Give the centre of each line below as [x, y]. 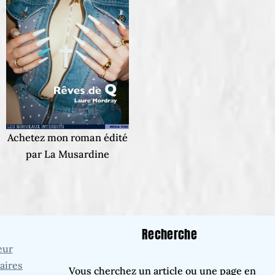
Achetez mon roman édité [68, 137]
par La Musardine [68, 154]
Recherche [169, 234]
